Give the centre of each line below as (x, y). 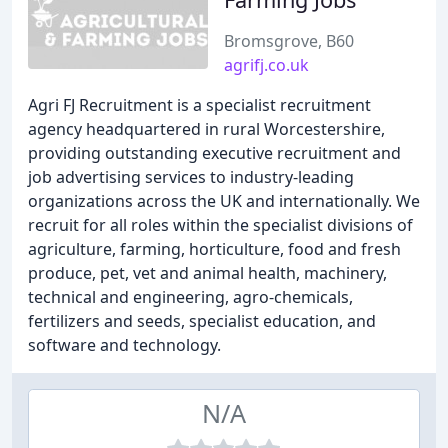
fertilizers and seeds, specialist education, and (202, 321)
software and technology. (124, 345)
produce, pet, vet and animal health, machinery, (207, 273)
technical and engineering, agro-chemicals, (190, 297)
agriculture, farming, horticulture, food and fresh (214, 249)
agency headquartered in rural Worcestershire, (206, 129)
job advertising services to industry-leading (191, 177)
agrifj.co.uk (266, 65)
